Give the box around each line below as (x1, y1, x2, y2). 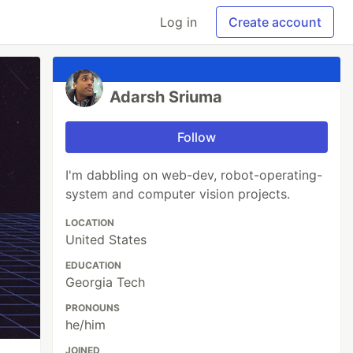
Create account (229, 14, 321, 30)
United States (65, 232, 147, 247)
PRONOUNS (65, 302, 121, 314)
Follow (177, 129, 217, 145)
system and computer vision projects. (65, 186, 291, 202)
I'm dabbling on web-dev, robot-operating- (65, 167, 323, 183)
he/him (65, 317, 106, 333)
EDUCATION (65, 259, 122, 271)
